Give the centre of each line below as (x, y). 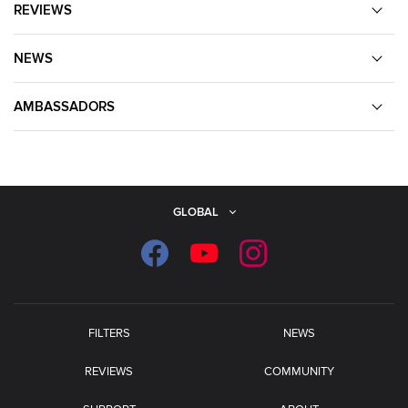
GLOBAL (196, 212)
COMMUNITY (299, 371)
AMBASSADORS (64, 106)
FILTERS (109, 333)
